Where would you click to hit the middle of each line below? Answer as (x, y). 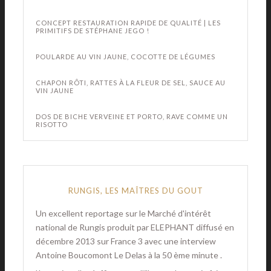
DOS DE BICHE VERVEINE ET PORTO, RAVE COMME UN (132, 116)
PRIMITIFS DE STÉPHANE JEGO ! (93, 31)
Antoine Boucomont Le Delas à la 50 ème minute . (129, 255)
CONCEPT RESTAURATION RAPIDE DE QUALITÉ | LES (128, 23)
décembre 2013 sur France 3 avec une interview (126, 241)
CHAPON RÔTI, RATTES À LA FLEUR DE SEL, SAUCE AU (131, 83)
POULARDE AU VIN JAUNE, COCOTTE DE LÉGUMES (126, 57)
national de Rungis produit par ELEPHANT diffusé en (135, 227)
